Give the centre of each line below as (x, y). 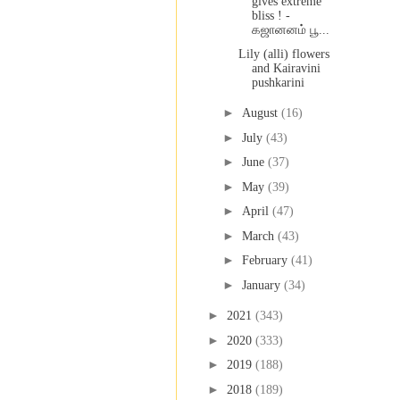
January (262, 285)
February (266, 261)
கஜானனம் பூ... (290, 30)
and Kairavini (286, 68)
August (261, 113)
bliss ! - (271, 16)
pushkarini (278, 82)
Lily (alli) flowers (283, 54)
